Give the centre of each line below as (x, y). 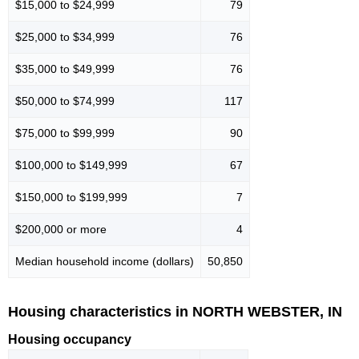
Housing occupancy (70, 340)
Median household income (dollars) (105, 261)
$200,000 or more (61, 229)
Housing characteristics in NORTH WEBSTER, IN (175, 311)
